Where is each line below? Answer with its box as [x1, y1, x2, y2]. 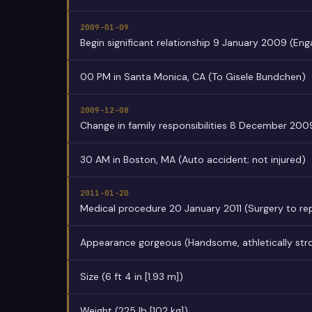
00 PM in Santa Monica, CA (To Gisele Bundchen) [80, 70, 306, 83]
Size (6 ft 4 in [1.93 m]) [80, 270, 183, 283]
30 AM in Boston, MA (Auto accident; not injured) [80, 153, 306, 166]
